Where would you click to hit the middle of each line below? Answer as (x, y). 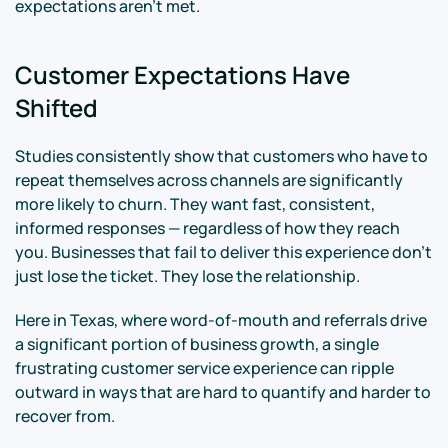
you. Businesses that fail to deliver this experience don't (223, 252)
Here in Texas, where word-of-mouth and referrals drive (221, 320)
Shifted (56, 107)
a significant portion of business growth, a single (197, 344)
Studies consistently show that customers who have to (221, 156)
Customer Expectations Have (182, 74)
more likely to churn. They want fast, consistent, (195, 204)
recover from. (65, 416)
